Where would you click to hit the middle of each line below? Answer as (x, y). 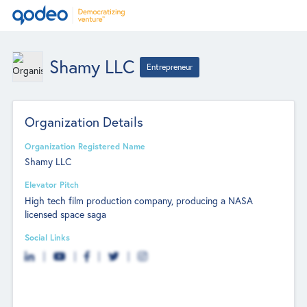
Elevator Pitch (52, 185)
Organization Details (84, 121)
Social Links (48, 237)
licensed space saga (66, 214)
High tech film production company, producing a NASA (139, 200)
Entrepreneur (170, 66)
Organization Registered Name (85, 146)
